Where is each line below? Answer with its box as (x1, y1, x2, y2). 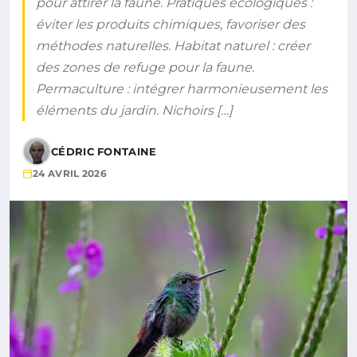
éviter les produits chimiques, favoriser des (36, 17, 305, 32)
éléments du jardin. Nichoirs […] (36, 103, 233, 118)
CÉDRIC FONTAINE (51, 145, 157, 158)
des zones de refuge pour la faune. (36, 60, 254, 75)
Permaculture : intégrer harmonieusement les (36, 81, 328, 96)
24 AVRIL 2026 (33, 167, 107, 179)
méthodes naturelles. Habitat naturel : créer (36, 38, 310, 53)
